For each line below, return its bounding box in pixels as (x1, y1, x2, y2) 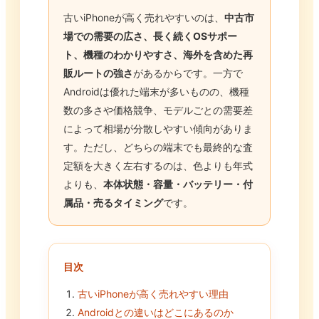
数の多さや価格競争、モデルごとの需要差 (63, 104, 253, 117)
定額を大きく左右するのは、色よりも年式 (63, 159, 253, 172)
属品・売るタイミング (63, 197, 163, 209)
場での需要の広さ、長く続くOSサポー (63, 30, 237, 43)
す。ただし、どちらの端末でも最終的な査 (63, 141, 253, 154)
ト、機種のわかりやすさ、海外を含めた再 (63, 48, 253, 61)
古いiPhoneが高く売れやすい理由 (78, 288, 229, 300)
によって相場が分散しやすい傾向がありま (63, 122, 253, 135)
